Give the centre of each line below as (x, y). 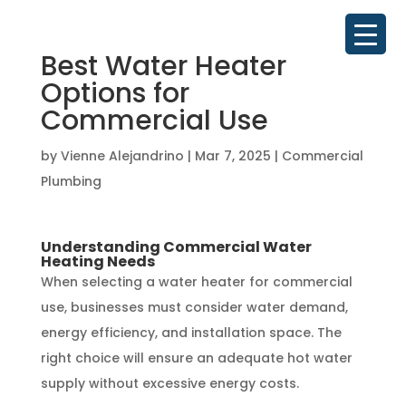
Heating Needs (97, 261)
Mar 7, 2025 (232, 156)
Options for (115, 93)
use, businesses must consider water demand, (194, 307)
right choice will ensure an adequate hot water (196, 358)
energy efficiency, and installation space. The (191, 333)
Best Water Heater (163, 66)
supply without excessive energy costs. (169, 383)
